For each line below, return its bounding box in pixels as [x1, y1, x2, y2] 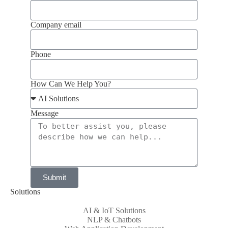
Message [31, 108, 59, 118]
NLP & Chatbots [87, 215, 141, 224]
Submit [43, 173, 66, 182]
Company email [31, 20, 81, 29]
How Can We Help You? [31, 79, 111, 88]
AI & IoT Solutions [82, 206, 146, 215]
